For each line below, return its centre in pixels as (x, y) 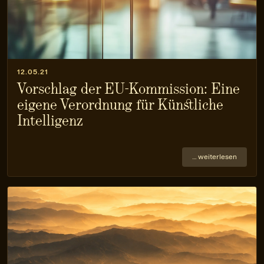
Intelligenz (50, 120)
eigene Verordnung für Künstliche (120, 104)
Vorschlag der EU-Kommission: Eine (128, 88)
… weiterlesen (214, 156)
